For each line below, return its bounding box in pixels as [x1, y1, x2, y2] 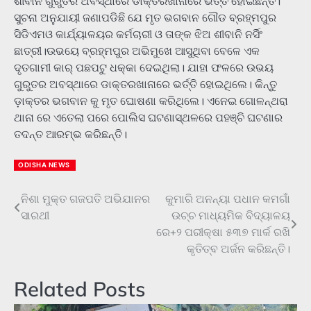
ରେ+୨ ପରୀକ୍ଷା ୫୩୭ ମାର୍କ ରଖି [156, 225, 290, 240]
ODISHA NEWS [18, 160, 70, 169]
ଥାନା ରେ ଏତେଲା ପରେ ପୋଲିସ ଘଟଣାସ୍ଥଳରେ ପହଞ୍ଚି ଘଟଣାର [14, 110, 283, 125]
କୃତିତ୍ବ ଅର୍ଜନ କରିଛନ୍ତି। [187, 242, 290, 257]
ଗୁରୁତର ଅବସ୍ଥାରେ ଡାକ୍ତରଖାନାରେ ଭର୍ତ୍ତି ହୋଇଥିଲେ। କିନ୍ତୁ [14, 76, 277, 92]
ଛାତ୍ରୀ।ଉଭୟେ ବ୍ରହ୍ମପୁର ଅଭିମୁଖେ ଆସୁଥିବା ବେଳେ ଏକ [14, 43, 260, 58]
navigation [13, 217, 97, 239]
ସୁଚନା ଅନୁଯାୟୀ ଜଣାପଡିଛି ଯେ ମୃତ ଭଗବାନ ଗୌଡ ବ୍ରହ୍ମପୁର [14, 10, 276, 25]
